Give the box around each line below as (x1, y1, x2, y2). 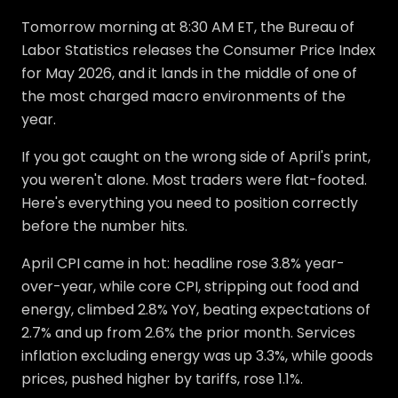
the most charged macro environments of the (21, 86, 346, 107)
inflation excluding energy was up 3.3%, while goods (21, 346, 373, 366)
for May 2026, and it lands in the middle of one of (21, 63, 357, 84)
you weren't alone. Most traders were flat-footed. (21, 170, 367, 190)
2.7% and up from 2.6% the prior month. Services (21, 322, 355, 343)
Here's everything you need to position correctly (21, 193, 358, 213)
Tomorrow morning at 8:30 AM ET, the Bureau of (21, 17, 354, 37)
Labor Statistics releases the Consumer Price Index (21, 40, 376, 60)
